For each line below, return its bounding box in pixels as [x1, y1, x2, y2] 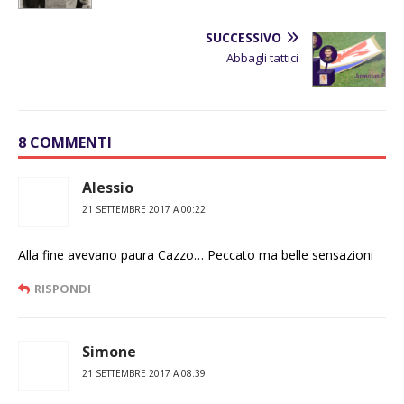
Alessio [82, 178, 133, 198]
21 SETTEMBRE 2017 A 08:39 [82, 367, 206, 381]
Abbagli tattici [226, 50, 298, 67]
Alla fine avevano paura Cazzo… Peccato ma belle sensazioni [18, 246, 373, 264]
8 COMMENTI [18, 133, 112, 153]
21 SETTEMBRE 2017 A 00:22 [82, 203, 206, 216]
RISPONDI [34, 280, 91, 298]
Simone [82, 342, 136, 363]
